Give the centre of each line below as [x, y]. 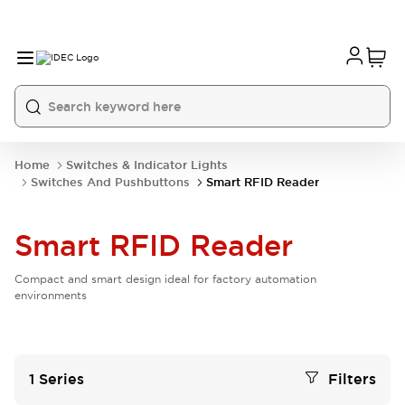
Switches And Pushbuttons [110, 182]
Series [61, 379]
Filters [352, 379]
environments [51, 295]
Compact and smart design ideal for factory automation [165, 279]
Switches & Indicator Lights [147, 165]
